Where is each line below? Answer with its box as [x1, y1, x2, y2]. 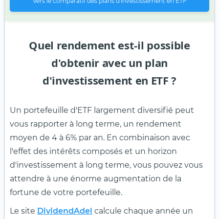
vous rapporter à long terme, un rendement [10, 119, 181, 129]
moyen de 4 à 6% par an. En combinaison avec [10, 132, 190, 142]
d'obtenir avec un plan [51, 55, 168, 70]
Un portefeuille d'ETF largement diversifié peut [10, 105, 194, 115]
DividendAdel [37, 206, 92, 216]
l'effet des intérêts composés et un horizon [10, 146, 177, 156]
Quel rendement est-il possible [29, 37, 190, 52]
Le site [10, 206, 37, 216]
